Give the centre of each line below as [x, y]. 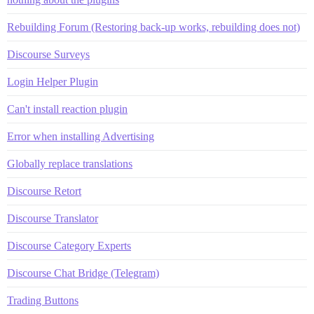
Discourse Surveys [48, 55]
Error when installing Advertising [81, 137]
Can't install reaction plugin [67, 109]
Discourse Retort [44, 191]
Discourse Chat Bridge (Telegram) [83, 273]
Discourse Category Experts [69, 246]
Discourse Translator [53, 219]
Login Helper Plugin [53, 82]
